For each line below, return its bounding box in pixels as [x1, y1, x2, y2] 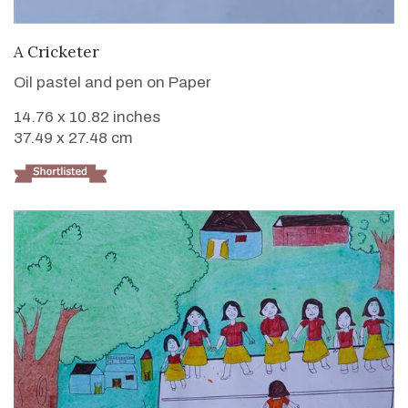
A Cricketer [14, 42, 99, 63]
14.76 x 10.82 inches [14, 108, 160, 127]
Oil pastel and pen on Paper [14, 74, 211, 92]
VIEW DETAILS [149, 40, 259, 60]
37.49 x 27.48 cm [14, 129, 133, 148]
